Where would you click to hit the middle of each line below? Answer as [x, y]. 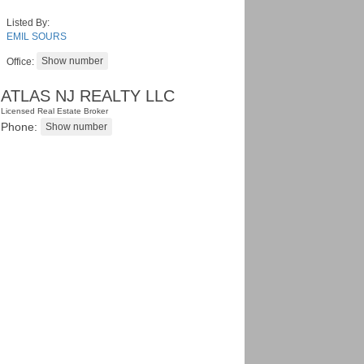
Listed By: [28, 23]
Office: [22, 62]
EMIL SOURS [37, 37]
